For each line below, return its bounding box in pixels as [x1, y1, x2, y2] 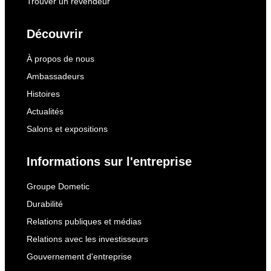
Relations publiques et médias [27, 217, 142, 226]
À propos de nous [27, 54, 94, 64]
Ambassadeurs [27, 71, 84, 81]
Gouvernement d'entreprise [27, 252, 132, 261]
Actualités [27, 106, 64, 116]
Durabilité [27, 199, 63, 209]
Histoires [27, 89, 60, 99]
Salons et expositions [27, 124, 108, 134]
